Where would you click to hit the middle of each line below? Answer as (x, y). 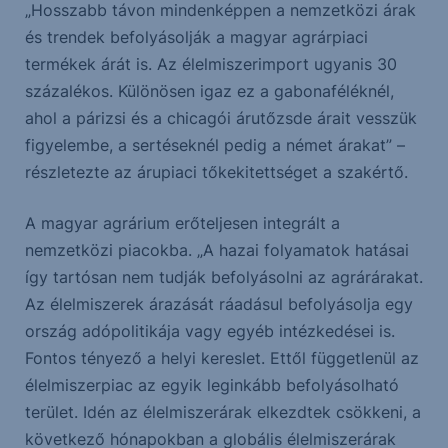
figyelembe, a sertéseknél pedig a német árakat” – (214, 145)
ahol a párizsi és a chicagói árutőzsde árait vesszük (220, 118)
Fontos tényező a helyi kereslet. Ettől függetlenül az (221, 358)
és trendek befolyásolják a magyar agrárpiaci (196, 37)
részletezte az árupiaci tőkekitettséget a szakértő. (216, 172)
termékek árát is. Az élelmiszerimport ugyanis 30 (210, 64)
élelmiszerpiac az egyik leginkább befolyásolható (211, 385)
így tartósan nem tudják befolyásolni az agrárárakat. (223, 277)
